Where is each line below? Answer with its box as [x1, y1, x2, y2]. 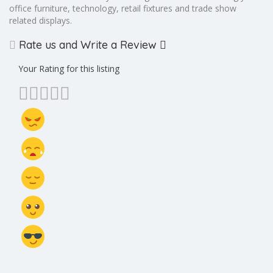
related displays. [9, 15, 72, 26]
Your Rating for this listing [18, 63, 119, 74]
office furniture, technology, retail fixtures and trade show [9, 2, 236, 14]
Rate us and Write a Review [16, 38, 160, 52]
